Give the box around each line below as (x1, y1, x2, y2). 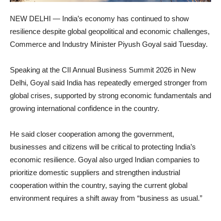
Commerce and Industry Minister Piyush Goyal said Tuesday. (10, 40, 208, 49)
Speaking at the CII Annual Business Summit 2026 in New (10, 66, 196, 74)
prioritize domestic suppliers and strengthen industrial (10, 168, 180, 177)
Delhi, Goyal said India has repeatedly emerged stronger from (10, 78, 207, 87)
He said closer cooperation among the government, (10, 130, 174, 139)
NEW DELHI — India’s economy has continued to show (10, 14, 189, 23)
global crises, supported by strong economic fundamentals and (10, 91, 211, 100)
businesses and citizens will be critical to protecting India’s (10, 143, 196, 151)
